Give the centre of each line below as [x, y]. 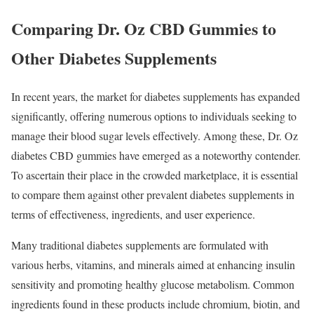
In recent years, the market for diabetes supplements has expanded [156, 97]
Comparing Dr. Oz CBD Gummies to [144, 29]
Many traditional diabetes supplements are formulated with [140, 245]
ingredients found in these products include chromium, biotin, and [156, 304]
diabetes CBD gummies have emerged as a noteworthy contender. [156, 156]
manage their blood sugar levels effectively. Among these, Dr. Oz [155, 136]
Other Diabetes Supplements [114, 58]
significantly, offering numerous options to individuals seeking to [154, 116]
